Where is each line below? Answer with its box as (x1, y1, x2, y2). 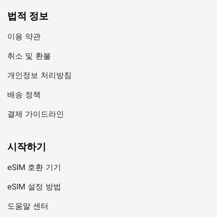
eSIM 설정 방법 (7, 184, 61, 194)
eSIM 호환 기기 (7, 165, 61, 175)
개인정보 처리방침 (7, 73, 72, 83)
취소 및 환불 (7, 53, 51, 63)
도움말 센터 (7, 203, 48, 214)
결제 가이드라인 (7, 111, 64, 122)
